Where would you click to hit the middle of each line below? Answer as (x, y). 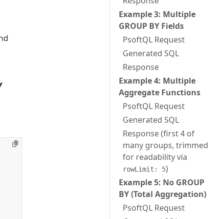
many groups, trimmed (165, 145)
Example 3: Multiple (157, 14)
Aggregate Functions (160, 92)
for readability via (155, 157)
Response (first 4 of (159, 133)
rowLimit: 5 (144, 169)
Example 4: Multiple (157, 81)
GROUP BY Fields (151, 26)
